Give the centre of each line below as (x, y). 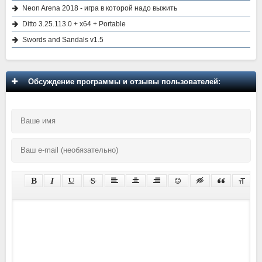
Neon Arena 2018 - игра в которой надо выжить (100, 8)
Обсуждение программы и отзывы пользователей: (122, 81)
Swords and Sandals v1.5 (63, 39)
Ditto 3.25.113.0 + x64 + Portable (74, 24)
